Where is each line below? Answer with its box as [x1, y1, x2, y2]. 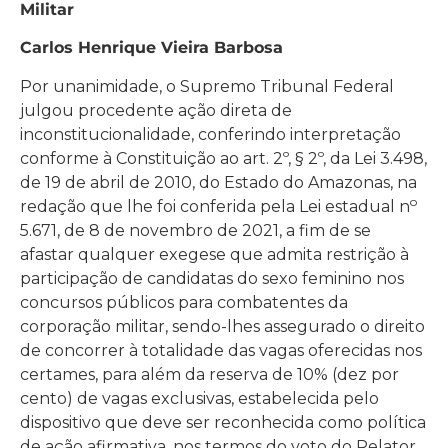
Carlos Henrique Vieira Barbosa [20, 38, 283, 58]
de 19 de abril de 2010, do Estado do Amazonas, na [20, 172, 417, 192]
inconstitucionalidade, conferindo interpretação [20, 124, 401, 144]
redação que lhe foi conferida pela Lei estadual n [20, 196, 410, 216]
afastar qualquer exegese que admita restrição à [20, 244, 409, 264]
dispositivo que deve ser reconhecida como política [20, 412, 426, 432]
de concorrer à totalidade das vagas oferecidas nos [20, 340, 422, 360]
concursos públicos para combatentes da [20, 292, 348, 312]
